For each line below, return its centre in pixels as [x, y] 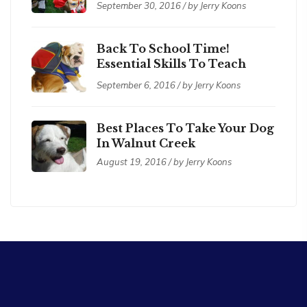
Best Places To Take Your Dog [185, 128]
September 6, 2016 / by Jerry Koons [169, 85]
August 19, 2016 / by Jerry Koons [164, 162]
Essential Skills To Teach [171, 64]
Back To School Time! [163, 49]
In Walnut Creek [146, 143]
